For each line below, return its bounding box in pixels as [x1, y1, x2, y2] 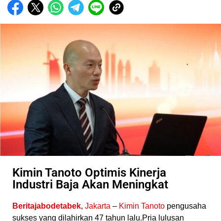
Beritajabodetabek [12, 202, 81, 211]
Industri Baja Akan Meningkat [12, 178, 168, 192]
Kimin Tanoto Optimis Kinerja [12, 166, 166, 180]
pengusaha [165, 202, 206, 211]
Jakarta [85, 202, 110, 211]
